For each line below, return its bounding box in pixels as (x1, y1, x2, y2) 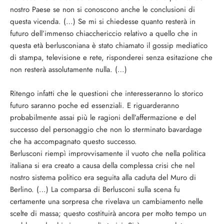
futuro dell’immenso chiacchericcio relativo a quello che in (10, 28, 197, 39)
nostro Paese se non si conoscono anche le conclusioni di (10, 4, 195, 15)
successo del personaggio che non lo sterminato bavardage (10, 124, 202, 135)
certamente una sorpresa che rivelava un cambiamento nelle (10, 196, 203, 207)
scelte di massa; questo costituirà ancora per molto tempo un (10, 208, 206, 219)
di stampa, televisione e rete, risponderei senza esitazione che (10, 52, 212, 63)
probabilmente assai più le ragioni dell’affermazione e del (10, 112, 196, 123)
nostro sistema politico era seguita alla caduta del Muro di (10, 172, 196, 183)
